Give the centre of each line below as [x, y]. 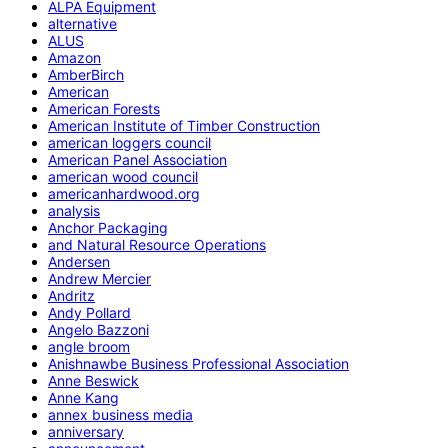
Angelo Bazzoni [98, 329]
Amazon [74, 57]
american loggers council [129, 142]
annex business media [120, 414]
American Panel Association [137, 159]
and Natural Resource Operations [157, 244]
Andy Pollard [89, 312]
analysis [74, 210]
